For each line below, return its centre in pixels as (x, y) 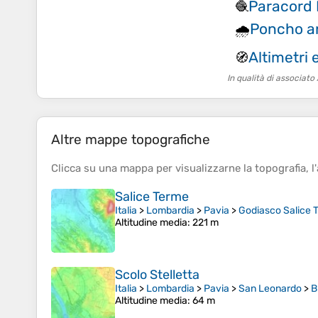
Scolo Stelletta (157, 275)
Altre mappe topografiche (131, 140)
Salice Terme (152, 197)
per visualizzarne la (204, 169)
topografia (280, 169)
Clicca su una (86, 169)
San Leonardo (270, 289)
